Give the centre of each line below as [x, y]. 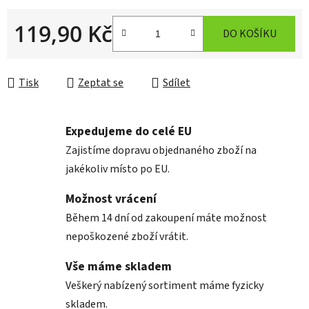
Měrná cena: [41, 56]
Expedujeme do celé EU [129, 132]
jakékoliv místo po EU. [118, 169]
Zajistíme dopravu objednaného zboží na [161, 151]
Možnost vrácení [111, 199]
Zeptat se [101, 83]
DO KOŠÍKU [249, 34]
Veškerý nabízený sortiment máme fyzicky [165, 286]
